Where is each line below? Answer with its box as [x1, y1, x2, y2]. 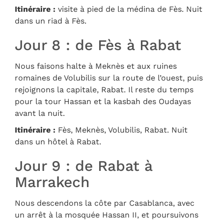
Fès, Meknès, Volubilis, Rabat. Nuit [55, 125, 188, 135]
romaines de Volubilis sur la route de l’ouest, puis [15, 73, 203, 83]
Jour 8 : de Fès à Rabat [15, 36, 181, 54]
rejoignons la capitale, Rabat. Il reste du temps [15, 85, 193, 95]
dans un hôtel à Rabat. [15, 137, 101, 147]
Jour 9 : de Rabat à [15, 157, 152, 175]
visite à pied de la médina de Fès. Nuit [55, 4, 202, 14]
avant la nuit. [15, 109, 65, 118]
